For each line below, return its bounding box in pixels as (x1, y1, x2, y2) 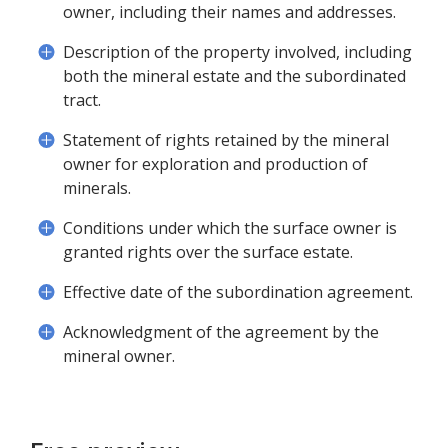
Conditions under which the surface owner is (63, 217, 397, 239)
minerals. (63, 177, 131, 199)
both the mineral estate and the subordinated (63, 65, 406, 87)
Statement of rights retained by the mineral (63, 129, 389, 151)
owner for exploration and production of (63, 153, 368, 175)
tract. (63, 89, 101, 111)
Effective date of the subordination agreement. (63, 281, 413, 303)
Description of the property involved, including (63, 41, 412, 63)
